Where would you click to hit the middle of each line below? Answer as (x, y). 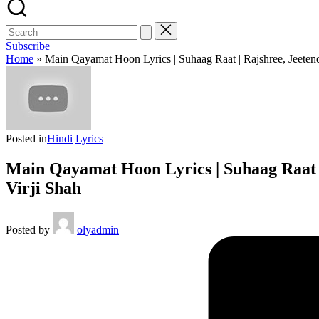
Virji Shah (43, 188)
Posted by (28, 229)
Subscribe (28, 46)
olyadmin (98, 229)
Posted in (26, 138)
